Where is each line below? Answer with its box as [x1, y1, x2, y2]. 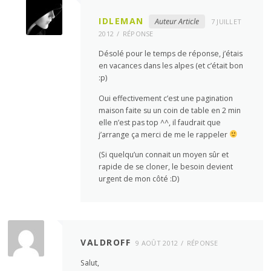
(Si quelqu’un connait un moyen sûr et [99, 149, 229, 160]
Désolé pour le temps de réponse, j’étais [99, 48, 243, 59]
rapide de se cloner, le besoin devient [99, 161, 233, 172]
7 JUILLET [211, 17, 242, 27]
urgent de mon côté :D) [99, 173, 180, 184]
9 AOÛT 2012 [135, 238, 178, 247]
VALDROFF [80, 236, 131, 248]
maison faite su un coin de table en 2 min [99, 105, 241, 116]
